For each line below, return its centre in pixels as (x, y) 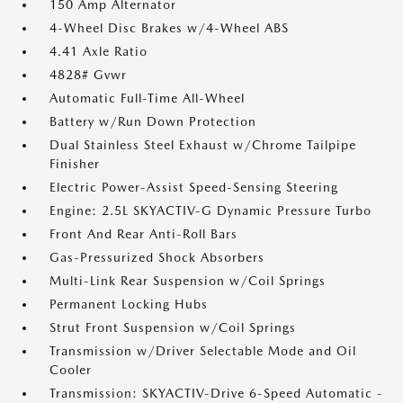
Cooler (71, 370)
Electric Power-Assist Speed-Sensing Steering (194, 188)
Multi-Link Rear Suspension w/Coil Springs (188, 281)
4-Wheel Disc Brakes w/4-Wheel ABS (169, 28)
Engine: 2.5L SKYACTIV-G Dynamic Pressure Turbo (210, 211)
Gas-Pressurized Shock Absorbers (157, 258)
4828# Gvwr (88, 75)
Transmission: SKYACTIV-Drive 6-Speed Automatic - (216, 394)
